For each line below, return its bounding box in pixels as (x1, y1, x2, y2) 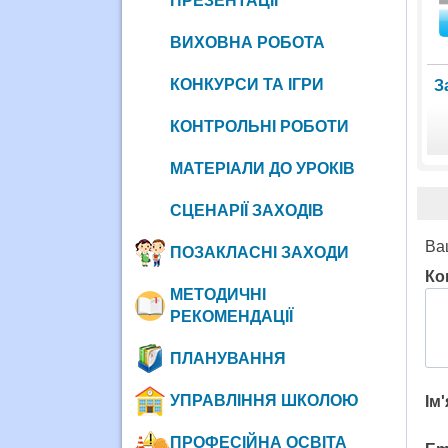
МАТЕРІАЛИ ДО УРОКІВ (169, 159, 355, 177)
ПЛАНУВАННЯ (169, 349, 286, 367)
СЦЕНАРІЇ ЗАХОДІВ (169, 201, 324, 219)
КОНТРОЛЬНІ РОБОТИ (169, 117, 349, 135)
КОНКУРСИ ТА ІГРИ (169, 75, 324, 93)
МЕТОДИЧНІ (169, 285, 266, 303)
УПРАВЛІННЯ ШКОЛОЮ (169, 391, 359, 409)
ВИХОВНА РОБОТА (169, 33, 325, 51)
